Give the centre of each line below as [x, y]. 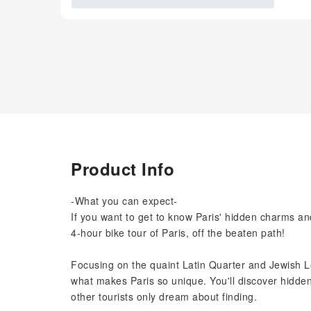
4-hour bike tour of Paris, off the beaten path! [178, 233]
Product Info [123, 169]
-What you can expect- [124, 201]
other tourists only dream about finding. [164, 296]
